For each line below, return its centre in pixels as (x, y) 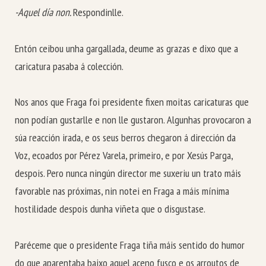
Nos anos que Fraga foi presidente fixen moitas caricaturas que (132, 102)
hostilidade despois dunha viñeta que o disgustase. (110, 209)
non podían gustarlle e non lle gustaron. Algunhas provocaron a (133, 120)
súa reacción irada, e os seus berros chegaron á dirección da (125, 138)
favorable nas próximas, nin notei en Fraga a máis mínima (122, 191)
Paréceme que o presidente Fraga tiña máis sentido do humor (130, 245)
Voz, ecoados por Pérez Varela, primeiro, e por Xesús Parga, (124, 156)
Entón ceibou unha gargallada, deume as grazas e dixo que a (126, 48)
